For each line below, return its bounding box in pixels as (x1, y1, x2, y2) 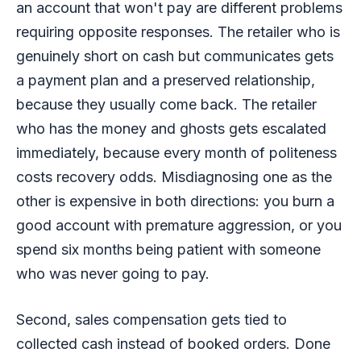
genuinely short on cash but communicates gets (16, 47, 334, 64)
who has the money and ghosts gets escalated (16, 119, 326, 137)
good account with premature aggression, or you (16, 216, 342, 234)
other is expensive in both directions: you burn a (16, 192, 334, 210)
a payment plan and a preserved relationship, (16, 71, 315, 89)
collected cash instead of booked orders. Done (16, 334, 330, 352)
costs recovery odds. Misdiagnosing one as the (16, 168, 332, 185)
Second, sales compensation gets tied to (16, 310, 287, 328)
